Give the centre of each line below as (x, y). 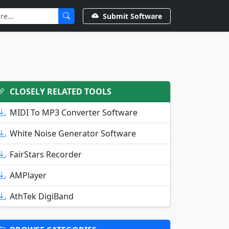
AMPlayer (28, 175)
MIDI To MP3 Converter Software (74, 112)
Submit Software (132, 16)
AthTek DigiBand (42, 196)
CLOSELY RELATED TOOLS (61, 91)
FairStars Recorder (46, 154)
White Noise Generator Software (73, 133)
